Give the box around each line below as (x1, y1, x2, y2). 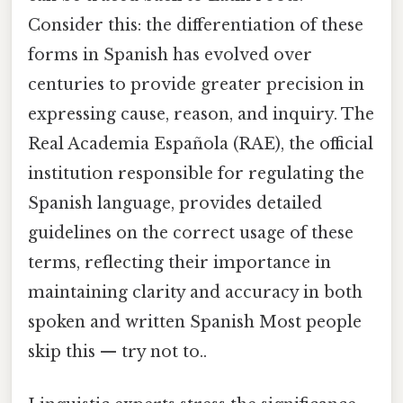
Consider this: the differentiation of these (28, 15, 363, 36)
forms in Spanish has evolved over (28, 45, 312, 66)
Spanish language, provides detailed (28, 193, 322, 214)
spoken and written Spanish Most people (28, 312, 362, 333)
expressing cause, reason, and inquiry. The (28, 104, 374, 125)
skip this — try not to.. (28, 342, 207, 363)
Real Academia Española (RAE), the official (28, 134, 373, 155)
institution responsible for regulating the (28, 164, 364, 184)
